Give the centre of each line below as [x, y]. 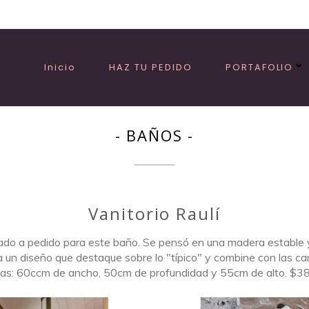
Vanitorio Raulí [154, 213]
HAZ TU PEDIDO [150, 67]
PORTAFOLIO [259, 67]
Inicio [60, 67]
